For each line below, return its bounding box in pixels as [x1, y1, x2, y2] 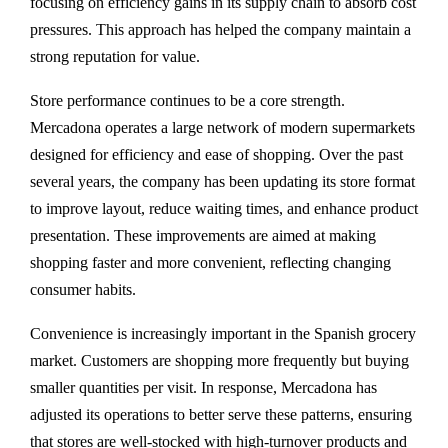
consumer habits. [30, 281, 136, 299]
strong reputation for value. [30, 48, 200, 66]
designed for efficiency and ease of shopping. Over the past [30, 146, 403, 164]
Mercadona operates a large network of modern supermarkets [30, 119, 415, 137]
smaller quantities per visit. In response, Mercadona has [30, 379, 377, 397]
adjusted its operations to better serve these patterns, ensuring [30, 406, 412, 424]
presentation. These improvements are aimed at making [30, 227, 376, 245]
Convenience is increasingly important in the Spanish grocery [30, 325, 416, 343]
